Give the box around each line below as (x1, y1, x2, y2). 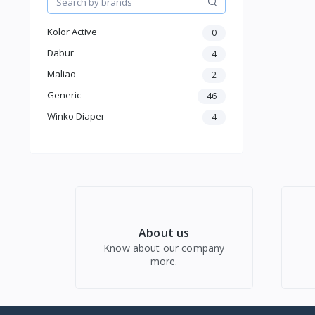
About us (139, 225, 190, 241)
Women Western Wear (61, 8, 165, 22)
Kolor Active (47, 25, 97, 39)
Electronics (61, 40, 110, 54)
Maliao (47, 67, 76, 81)
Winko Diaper (47, 110, 105, 123)
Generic (47, 89, 81, 102)
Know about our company (103, 241, 225, 255)
